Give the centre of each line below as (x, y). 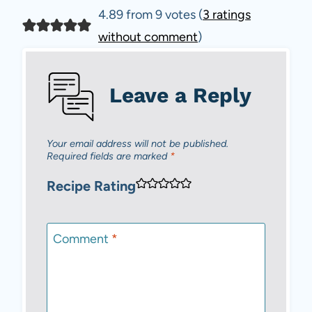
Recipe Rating (91, 186)
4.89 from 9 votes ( (150, 14)
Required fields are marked (108, 156)
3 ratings (226, 14)
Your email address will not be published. (138, 143)
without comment (148, 37)
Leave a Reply (180, 95)
